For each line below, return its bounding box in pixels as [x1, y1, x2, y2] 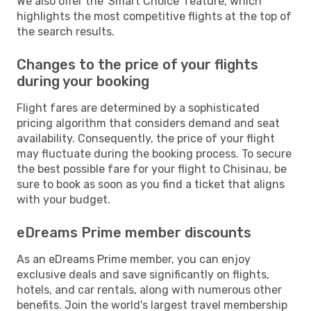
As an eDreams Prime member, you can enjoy [17, 252, 251, 266]
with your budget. [17, 192, 110, 206]
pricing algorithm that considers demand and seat [17, 116, 280, 130]
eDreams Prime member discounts [17, 224, 251, 241]
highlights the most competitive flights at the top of [17, 9, 292, 23]
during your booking [17, 72, 149, 90]
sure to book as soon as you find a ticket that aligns [17, 177, 285, 191]
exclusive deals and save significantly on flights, [17, 267, 269, 281]
